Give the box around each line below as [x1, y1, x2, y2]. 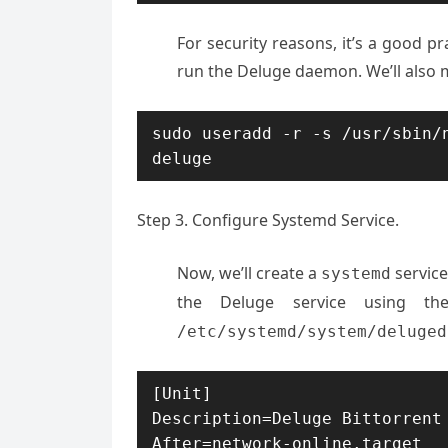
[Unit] [152, 384, 212, 403]
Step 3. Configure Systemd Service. [137, 209, 399, 231]
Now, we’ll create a [177, 262, 322, 284]
